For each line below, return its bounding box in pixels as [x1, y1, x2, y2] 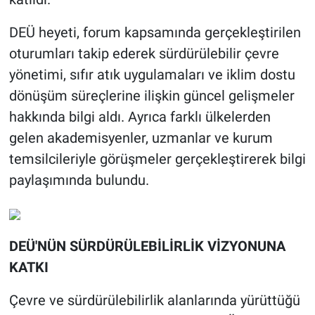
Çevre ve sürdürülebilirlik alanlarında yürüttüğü [8, 292, 300, 309]
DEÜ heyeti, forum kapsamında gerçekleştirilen [8, 24, 301, 41]
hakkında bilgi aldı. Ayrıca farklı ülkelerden [8, 108, 271, 126]
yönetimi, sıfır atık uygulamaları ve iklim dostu [8, 66, 295, 84]
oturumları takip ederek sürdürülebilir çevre [8, 45, 279, 63]
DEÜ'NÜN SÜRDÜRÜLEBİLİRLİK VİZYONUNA [8, 238, 285, 255]
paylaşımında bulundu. [8, 172, 149, 189]
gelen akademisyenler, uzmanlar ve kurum [8, 129, 273, 147]
